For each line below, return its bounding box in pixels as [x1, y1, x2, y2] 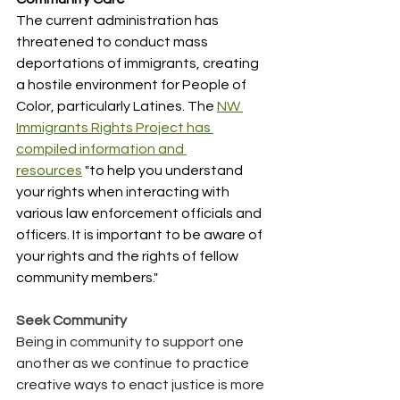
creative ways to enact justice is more [16, 377, 267, 392]
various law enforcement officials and [16, 205, 264, 221]
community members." [16, 270, 158, 285]
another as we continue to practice [16, 355, 252, 371]
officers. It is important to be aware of [16, 227, 265, 242]
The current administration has [16, 12, 221, 28]
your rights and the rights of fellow [16, 248, 241, 263]
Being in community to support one [16, 334, 246, 349]
